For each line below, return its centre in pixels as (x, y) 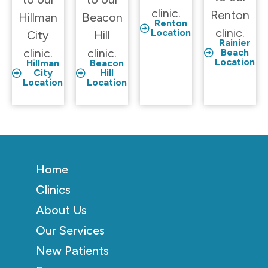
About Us (61, 210)
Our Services (70, 231)
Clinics (53, 190)
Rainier (235, 43)
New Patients (72, 251)
